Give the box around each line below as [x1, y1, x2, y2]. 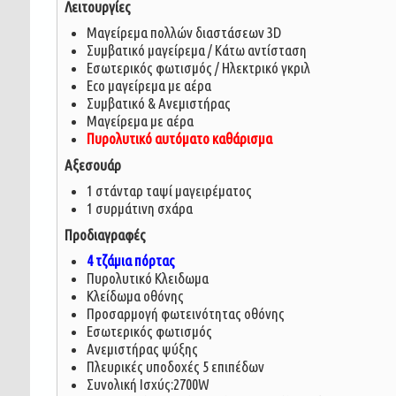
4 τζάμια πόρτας [87, 252, 176, 269]
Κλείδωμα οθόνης [87, 287, 185, 304]
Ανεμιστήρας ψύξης [87, 340, 199, 357]
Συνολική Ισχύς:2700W [87, 376, 210, 392]
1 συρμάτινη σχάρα [87, 200, 194, 217]
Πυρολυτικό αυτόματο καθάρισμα [87, 130, 273, 147]
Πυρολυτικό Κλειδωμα [87, 270, 209, 286]
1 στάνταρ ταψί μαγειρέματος [87, 182, 253, 199]
